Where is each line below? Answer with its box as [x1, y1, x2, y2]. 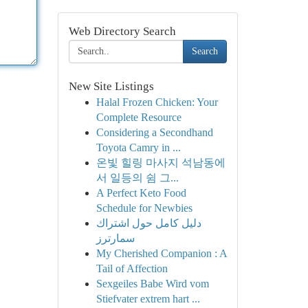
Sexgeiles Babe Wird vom [96, 278, 209, 289]
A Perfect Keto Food [96, 187, 186, 199]
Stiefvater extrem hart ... [96, 293, 200, 305]
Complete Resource [96, 111, 181, 123]
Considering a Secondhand [96, 126, 213, 138]
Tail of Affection [96, 263, 168, 274]
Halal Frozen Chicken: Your [96, 96, 218, 108]
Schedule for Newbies [96, 202, 192, 214]
